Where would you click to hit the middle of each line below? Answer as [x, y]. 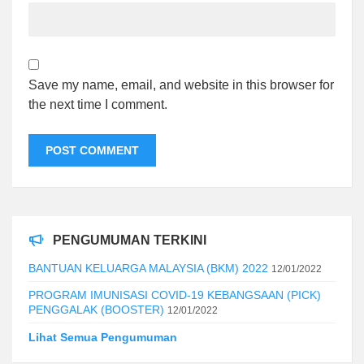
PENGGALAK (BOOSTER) [96, 309]
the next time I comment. [98, 104]
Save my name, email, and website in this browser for [181, 84]
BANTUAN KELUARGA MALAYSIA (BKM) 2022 [148, 268]
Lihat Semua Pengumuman [103, 337]
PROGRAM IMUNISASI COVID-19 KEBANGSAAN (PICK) [175, 295]
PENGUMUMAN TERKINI [130, 240]
